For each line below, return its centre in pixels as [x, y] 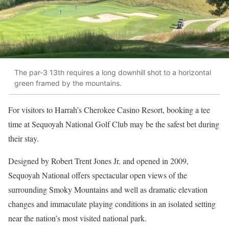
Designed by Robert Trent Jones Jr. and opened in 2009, [98, 161]
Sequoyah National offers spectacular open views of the [98, 175]
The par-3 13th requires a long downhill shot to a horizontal [113, 73]
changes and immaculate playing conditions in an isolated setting [112, 203]
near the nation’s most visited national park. [77, 218]
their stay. [24, 138]
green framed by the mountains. [68, 83]
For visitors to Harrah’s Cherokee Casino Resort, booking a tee [109, 109]
